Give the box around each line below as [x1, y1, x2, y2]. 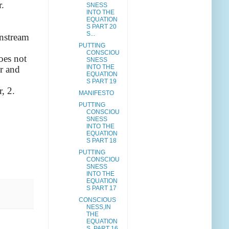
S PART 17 [86, 185, 117, 192]
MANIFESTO [78, 89, 114, 97]
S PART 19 [86, 78, 117, 85]
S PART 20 [86, 23, 117, 31]
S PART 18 [86, 137, 117, 145]
